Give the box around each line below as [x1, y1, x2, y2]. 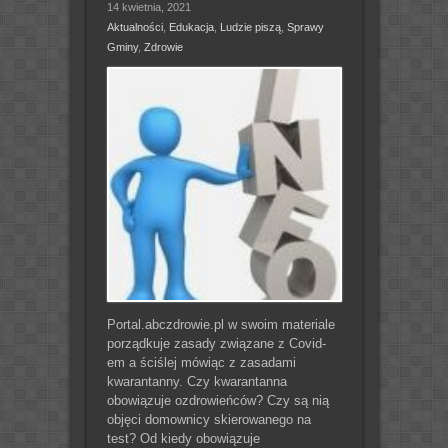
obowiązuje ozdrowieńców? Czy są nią [106, 392, 329, 408]
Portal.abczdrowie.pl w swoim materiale [106, 316, 335, 332]
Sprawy [286, 20, 324, 33]
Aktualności [106, 20, 163, 33]
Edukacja [168, 20, 214, 33]
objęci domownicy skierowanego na [106, 411, 311, 427]
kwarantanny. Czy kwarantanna [106, 373, 287, 389]
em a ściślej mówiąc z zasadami [106, 354, 296, 370]
